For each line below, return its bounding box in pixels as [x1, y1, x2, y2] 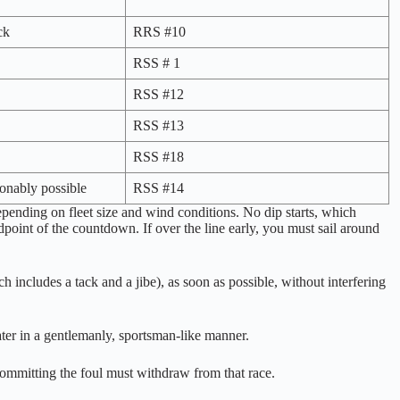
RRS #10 [133, 23, 186, 39]
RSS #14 [133, 179, 184, 196]
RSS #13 [133, 117, 184, 133]
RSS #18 [133, 148, 184, 164]
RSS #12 [133, 86, 184, 102]
